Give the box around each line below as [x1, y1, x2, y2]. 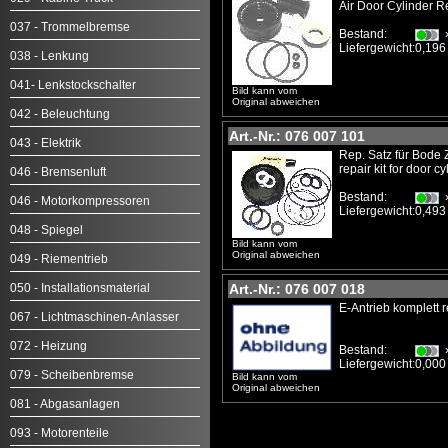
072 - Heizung [10, 339, 87, 353]
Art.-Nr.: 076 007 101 [229, 128, 365, 144]
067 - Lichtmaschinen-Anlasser [10, 310, 179, 324]
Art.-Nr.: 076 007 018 [229, 281, 365, 297]
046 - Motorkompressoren [10, 194, 150, 208]
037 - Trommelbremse [10, 20, 130, 34]
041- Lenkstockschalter [10, 78, 136, 92]
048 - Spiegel [10, 223, 83, 237]
